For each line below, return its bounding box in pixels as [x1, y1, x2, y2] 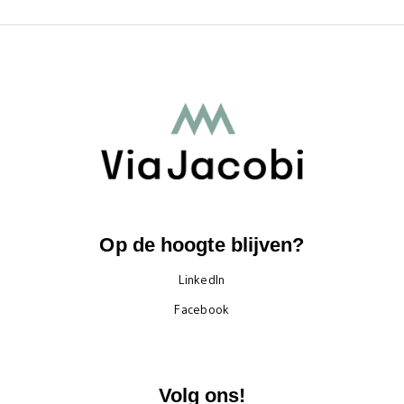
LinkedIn [179, 271, 225, 288]
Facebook [174, 300, 230, 317]
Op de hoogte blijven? [99, 234, 305, 257]
